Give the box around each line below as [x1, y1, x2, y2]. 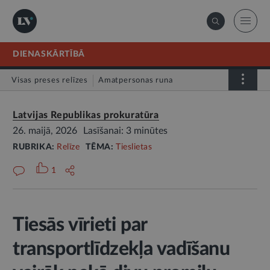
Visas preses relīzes [11, 77, 88, 84]
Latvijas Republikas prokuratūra [13, 110, 159, 120]
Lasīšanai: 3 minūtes [83, 126, 168, 136]
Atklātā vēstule [18, 99, 77, 107]
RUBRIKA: [13, 143, 57, 151]
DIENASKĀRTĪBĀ [13, 50, 85, 58]
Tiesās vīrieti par [13, 215, 147, 234]
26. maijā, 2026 [13, 126, 77, 136]
